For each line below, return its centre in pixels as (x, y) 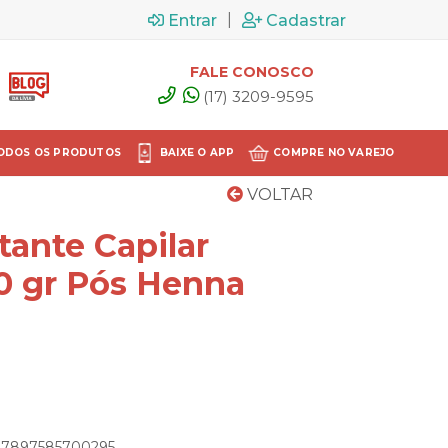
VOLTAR (278, 194)
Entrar (192, 20)
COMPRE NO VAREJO (334, 152)
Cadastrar (306, 20)
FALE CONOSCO (252, 71)
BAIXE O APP (197, 152)
